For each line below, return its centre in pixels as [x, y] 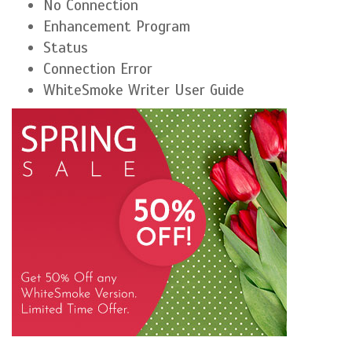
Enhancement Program [117, 26]
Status [66, 48]
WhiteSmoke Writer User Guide [144, 90]
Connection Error [98, 69]
